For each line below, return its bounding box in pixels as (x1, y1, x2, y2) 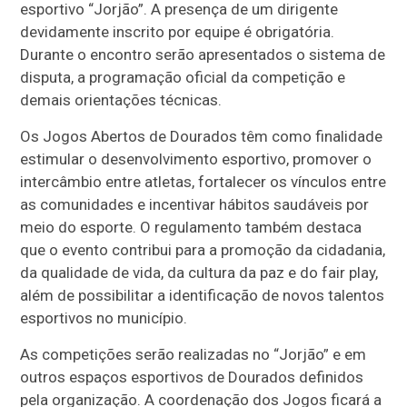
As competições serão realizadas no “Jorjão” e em (20, 344, 367, 363)
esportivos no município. (20, 308, 188, 327)
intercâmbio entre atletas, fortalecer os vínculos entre (20, 172, 387, 191)
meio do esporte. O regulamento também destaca (20, 217, 362, 236)
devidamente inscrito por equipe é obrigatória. (20, 22, 335, 41)
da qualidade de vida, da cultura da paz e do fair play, (20, 263, 379, 282)
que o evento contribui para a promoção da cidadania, (20, 240, 386, 259)
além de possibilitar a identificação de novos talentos (20, 285, 385, 304)
